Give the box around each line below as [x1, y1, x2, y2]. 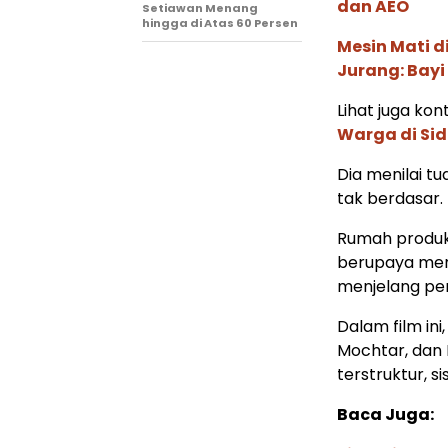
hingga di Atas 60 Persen [142, 15, 298, 31]
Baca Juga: [337, 403, 434, 426]
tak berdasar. [337, 187, 443, 210]
